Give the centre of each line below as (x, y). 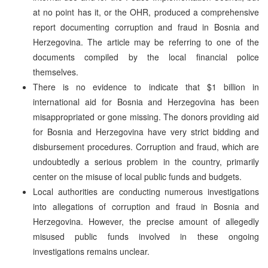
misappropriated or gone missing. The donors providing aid (146, 116)
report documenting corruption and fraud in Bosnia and (146, 27)
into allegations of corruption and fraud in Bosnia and (146, 206)
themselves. (56, 71)
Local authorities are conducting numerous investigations (146, 191)
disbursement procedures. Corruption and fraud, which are (146, 146)
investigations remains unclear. (91, 251)
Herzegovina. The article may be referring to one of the (146, 42)
